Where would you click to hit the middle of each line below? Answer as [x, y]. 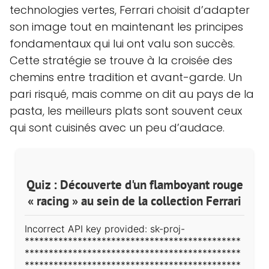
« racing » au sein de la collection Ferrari [134, 201]
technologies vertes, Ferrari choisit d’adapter [130, 10]
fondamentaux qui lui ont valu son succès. [122, 43]
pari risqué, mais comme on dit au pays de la [132, 94]
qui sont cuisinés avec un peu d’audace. [117, 127]
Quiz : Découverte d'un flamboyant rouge [134, 184]
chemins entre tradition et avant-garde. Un [126, 77]
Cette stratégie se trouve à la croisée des [121, 60]
